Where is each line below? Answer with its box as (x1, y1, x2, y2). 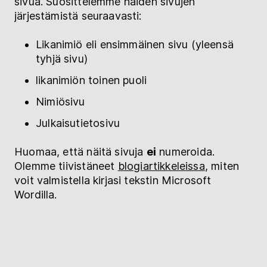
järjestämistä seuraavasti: (14, 9, 142, 22)
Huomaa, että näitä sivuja (14, 145, 147, 158)
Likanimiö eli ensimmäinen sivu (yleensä (36, 38, 234, 51)
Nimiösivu (36, 95, 85, 108)
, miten (204, 159, 240, 172)
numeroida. (156, 145, 215, 158)
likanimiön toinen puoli (36, 73, 150, 86)
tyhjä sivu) (36, 52, 88, 65)
